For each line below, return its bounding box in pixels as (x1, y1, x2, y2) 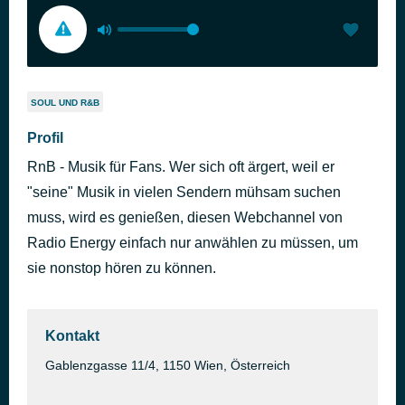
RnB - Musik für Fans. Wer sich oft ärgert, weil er (27, 159, 334, 174)
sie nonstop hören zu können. (27, 260, 216, 276)
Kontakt (45, 328, 99, 344)
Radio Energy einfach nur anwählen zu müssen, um (27, 235, 358, 250)
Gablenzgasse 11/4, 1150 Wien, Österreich (45, 358, 290, 372)
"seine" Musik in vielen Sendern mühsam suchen (27, 184, 341, 200)
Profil (27, 130, 63, 146)
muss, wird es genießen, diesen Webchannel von (27, 210, 343, 225)
